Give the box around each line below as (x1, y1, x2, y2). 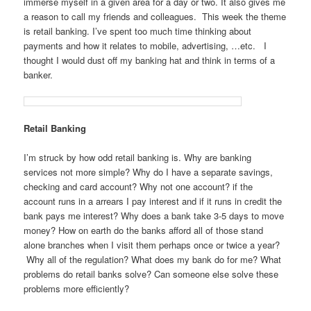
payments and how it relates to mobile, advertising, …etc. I (24, 38, 267, 52)
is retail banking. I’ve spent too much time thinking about (24, 24, 252, 37)
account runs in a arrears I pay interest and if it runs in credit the (24, 194, 283, 208)
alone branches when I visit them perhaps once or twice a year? (24, 238, 280, 252)
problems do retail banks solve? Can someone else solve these (24, 267, 279, 281)
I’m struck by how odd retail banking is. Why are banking (24, 151, 252, 165)
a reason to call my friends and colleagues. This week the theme (24, 9, 287, 23)
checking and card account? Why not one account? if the (24, 180, 253, 194)
